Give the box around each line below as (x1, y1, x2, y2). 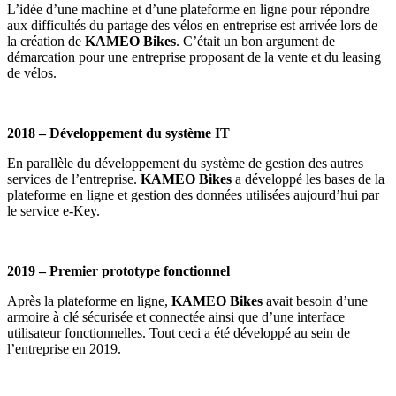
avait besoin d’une (263, 293, 368, 309)
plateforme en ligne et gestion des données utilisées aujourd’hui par (7, 187, 379, 203)
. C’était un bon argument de (176, 34, 335, 49)
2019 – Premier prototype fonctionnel (7, 263, 230, 279)
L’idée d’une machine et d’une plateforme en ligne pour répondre (7, 2, 369, 18)
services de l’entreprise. (7, 171, 141, 187)
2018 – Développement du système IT (7, 126, 230, 141)
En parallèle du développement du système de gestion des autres (7, 156, 363, 171)
